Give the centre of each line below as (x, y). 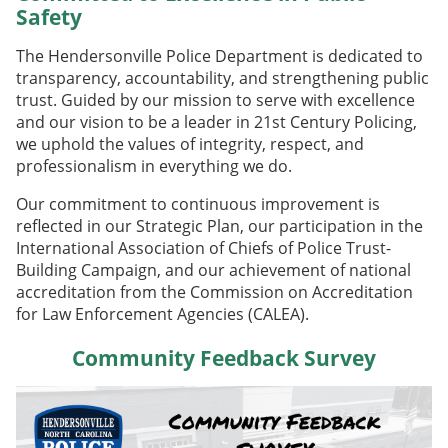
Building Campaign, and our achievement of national (213, 269)
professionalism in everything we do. (154, 165)
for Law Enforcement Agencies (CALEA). (162, 313)
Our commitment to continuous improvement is (198, 203)
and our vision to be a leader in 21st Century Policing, (216, 121)
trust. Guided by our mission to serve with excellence (215, 99)
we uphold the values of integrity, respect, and (190, 143)
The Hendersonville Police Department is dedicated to (219, 55)
